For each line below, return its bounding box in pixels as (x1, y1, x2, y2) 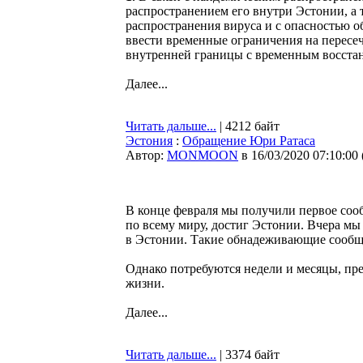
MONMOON (167, 148, 238, 162)
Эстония (126, 134, 173, 147)
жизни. (126, 276, 164, 290)
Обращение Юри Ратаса (182, 134, 315, 147)
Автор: (126, 148, 167, 162)
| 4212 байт (216, 119, 280, 133)
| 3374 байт (216, 348, 280, 361)
